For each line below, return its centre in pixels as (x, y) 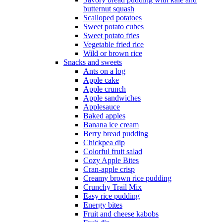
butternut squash (109, 9)
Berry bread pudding (116, 134)
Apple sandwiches (112, 98)
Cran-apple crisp (109, 169)
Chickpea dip (104, 143)
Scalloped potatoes (112, 18)
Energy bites (103, 205)
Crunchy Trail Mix (112, 187)
